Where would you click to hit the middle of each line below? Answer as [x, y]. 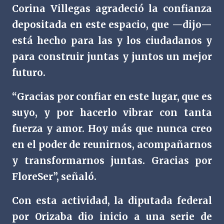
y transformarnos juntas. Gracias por [112, 161]
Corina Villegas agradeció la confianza [112, 9]
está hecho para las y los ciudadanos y [112, 41]
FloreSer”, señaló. [54, 177]
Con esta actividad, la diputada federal [112, 201]
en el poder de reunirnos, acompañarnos [112, 145]
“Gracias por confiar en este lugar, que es [112, 97]
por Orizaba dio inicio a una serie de [112, 217]
